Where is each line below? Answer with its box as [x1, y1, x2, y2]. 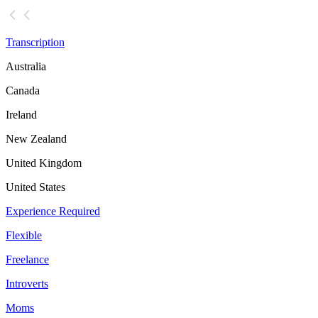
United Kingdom [6, 157, 82, 170]
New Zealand [6, 133, 67, 146]
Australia [6, 60, 46, 73]
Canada [6, 84, 40, 97]
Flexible [6, 229, 42, 242]
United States [6, 181, 65, 194]
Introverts [6, 278, 48, 290]
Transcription [6, 36, 65, 49]
